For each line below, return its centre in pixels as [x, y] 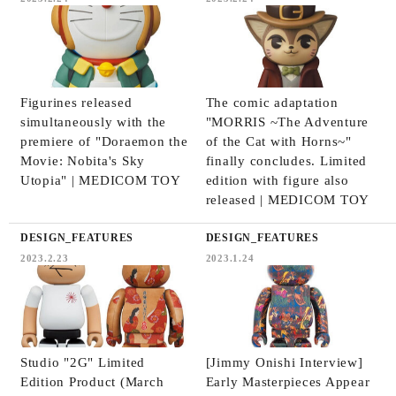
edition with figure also [277, 180]
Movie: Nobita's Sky [83, 160]
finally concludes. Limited [286, 160]
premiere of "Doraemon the [104, 141]
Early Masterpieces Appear [288, 381]
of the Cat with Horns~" [278, 141]
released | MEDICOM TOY [288, 199]
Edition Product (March [92, 381]
